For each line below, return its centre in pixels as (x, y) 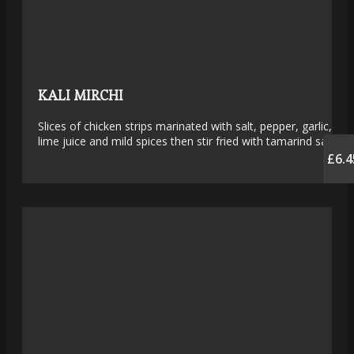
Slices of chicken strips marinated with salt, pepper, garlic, (185, 126)
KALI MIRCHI (81, 96)
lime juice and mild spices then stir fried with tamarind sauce (192, 141)
